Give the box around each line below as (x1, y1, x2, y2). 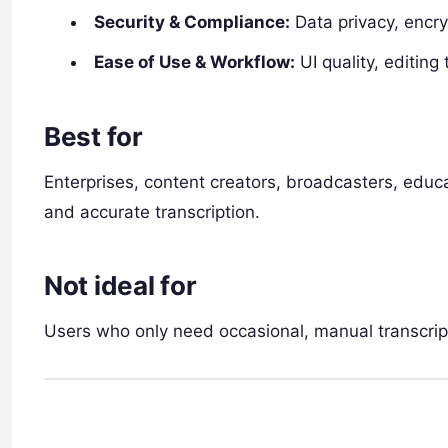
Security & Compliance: (94, 12, 291, 33)
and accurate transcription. (44, 201, 260, 222)
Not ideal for (44, 270, 197, 302)
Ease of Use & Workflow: (94, 52, 296, 73)
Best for (44, 120, 143, 152)
